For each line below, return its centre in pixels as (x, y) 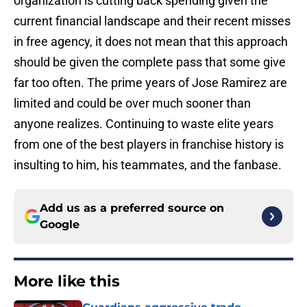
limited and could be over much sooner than (132, 103)
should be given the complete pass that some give (150, 62)
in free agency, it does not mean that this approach (151, 42)
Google (60, 225)
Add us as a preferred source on (132, 208)
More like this (67, 282)
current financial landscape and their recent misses (152, 21)
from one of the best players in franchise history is (149, 145)
